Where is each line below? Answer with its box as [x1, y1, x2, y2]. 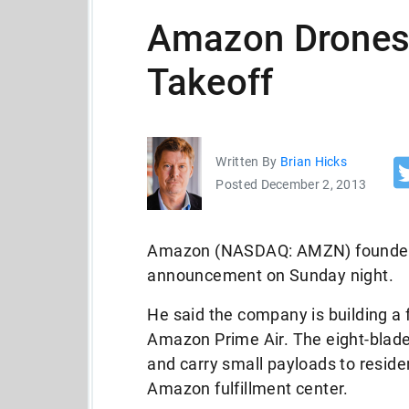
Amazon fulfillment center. [147, 379, 349, 398]
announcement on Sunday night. [147, 266, 394, 285]
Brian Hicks [279, 154, 348, 169]
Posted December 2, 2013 [215, 177, 367, 192]
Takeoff [147, 61, 274, 104]
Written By [215, 154, 280, 169]
